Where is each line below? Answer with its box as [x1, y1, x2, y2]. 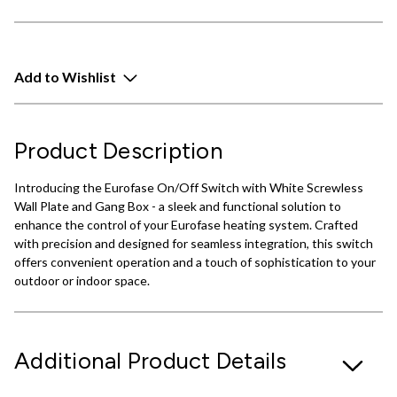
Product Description [14, 136, 223, 165]
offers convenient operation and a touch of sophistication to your [14, 254, 376, 270]
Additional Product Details [14, 346, 287, 375]
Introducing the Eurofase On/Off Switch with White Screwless [14, 180, 363, 196]
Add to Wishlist [14, 67, 116, 85]
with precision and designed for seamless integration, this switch [14, 236, 373, 252]
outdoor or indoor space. [14, 273, 150, 289]
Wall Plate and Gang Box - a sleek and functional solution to [14, 198, 341, 214]
